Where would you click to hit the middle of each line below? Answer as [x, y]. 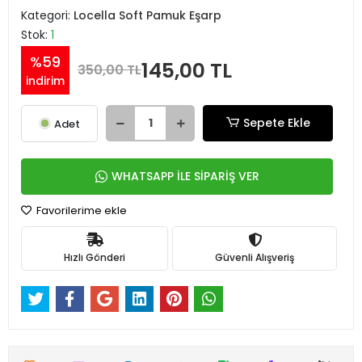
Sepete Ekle [276, 123]
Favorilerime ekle [80, 210]
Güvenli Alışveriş [255, 257]
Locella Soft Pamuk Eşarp [147, 15]
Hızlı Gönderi [95, 257]
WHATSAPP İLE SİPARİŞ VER [185, 176]
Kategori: [47, 15]
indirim [45, 81]
